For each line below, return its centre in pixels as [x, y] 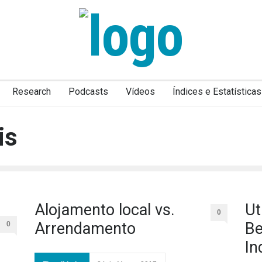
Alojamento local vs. [105, 210]
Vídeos [140, 92]
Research [31, 92]
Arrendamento [85, 229]
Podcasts [88, 92]
